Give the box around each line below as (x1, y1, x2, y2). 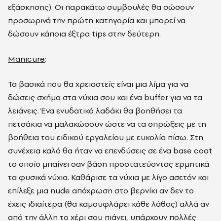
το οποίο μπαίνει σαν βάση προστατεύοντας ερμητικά (8, 158, 209, 169)
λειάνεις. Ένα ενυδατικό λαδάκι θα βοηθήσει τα (8, 105, 182, 116)
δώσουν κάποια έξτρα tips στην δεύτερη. (8, 28, 161, 39)
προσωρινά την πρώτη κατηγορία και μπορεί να (8, 15, 185, 26)
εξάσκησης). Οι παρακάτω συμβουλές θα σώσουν (8, 1, 194, 12)
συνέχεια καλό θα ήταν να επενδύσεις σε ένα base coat (8, 145, 212, 156)
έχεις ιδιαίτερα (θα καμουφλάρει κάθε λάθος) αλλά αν (8, 198, 209, 209)
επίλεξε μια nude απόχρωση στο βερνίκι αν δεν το (8, 185, 194, 196)
